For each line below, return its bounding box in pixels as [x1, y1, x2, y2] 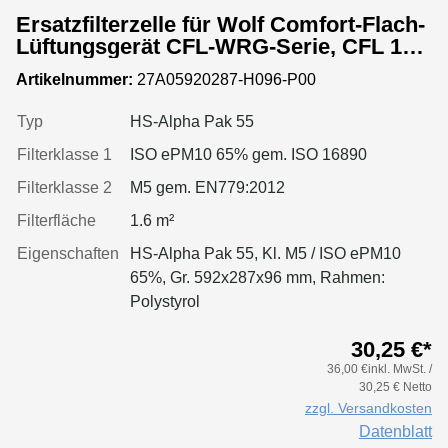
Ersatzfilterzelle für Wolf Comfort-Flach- [16, 11, 425, 37]
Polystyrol [130, 292, 200, 310]
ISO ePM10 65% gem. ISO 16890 [130, 145, 367, 163]
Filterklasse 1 [17, 145, 112, 163]
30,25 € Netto [359, 379, 432, 394]
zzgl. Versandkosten [305, 399, 432, 416]
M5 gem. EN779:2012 [130, 178, 285, 196]
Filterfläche [17, 211, 96, 229]
